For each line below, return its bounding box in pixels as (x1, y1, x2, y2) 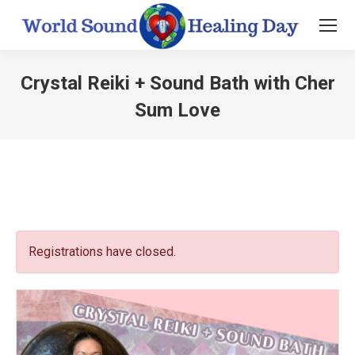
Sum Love (135, 99, 220, 122)
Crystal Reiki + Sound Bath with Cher (20, 72, 335, 95)
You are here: (177, 127, 246, 142)
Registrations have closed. (29, 244, 176, 260)
